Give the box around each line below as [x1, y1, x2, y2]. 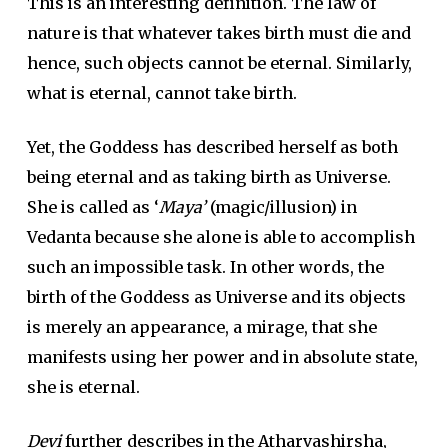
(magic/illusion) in [205, 197, 357, 217]
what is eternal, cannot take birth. [26, 83, 297, 103]
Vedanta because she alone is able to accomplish [26, 227, 415, 247]
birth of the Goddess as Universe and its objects [26, 287, 406, 307]
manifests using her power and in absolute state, [26, 347, 418, 367]
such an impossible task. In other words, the [26, 257, 384, 277]
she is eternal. [26, 377, 140, 397]
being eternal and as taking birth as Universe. [26, 167, 391, 187]
